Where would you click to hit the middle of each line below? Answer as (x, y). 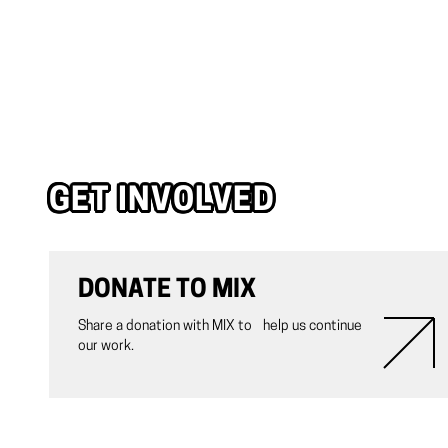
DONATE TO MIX (166, 290)
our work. (105, 346)
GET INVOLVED (162, 202)
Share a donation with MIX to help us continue (219, 326)
